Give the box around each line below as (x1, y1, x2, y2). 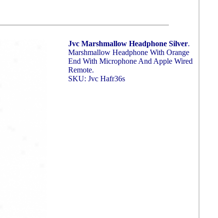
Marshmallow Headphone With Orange (68, 48, 189, 56)
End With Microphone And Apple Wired (68, 57, 193, 65)
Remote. (68, 66, 94, 74)
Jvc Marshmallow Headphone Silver (68, 39, 188, 48)
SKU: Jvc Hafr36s (68, 74, 125, 83)
